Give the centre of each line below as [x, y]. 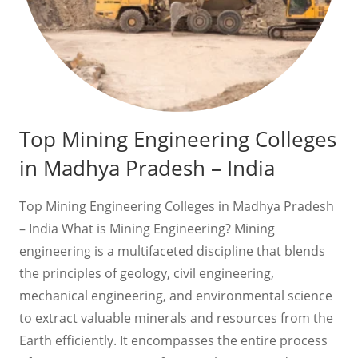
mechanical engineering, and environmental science [176, 295]
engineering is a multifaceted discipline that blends [172, 251]
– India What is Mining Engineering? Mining [147, 228]
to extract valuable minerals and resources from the [176, 318]
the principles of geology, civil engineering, [147, 273]
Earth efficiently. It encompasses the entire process [173, 340]
